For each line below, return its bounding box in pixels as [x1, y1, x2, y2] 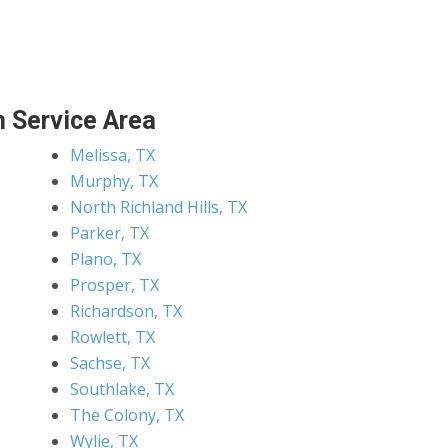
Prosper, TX [70, 273, 160, 296]
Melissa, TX [70, 143, 156, 166]
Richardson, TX [70, 299, 183, 322]
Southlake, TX [70, 377, 175, 400]
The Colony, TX [70, 403, 185, 426]
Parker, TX [70, 221, 150, 244]
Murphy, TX [70, 169, 159, 192]
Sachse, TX [70, 351, 151, 374]
